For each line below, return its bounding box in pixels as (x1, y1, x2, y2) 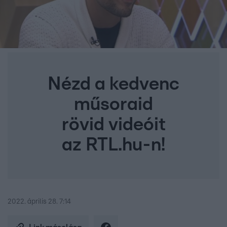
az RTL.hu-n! (62, 136, 165, 155)
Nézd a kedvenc (48, 75, 179, 94)
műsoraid (74, 95, 153, 114)
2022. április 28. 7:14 (8, 198, 71, 206)
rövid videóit (61, 116, 166, 134)
